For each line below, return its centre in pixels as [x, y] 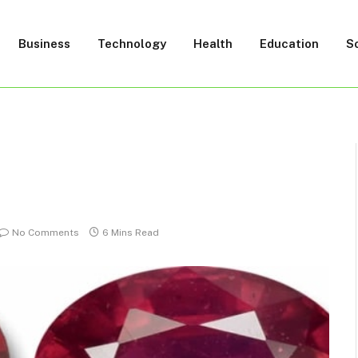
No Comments [46, 233]
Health [213, 43]
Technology [132, 43]
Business [44, 43]
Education [289, 43]
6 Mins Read [131, 233]
